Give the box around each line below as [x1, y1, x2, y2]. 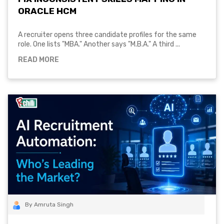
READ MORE [18, 55, 59, 64]
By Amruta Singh [25, 201, 73, 208]
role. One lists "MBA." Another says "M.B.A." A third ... [18, 40, 180, 49]
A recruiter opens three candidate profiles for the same [18, 30, 196, 39]
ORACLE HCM [18, 6, 76, 16]
